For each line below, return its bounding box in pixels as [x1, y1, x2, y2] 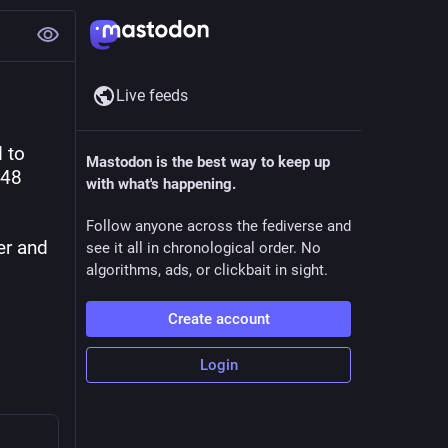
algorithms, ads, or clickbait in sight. [86, 261, 328, 279]
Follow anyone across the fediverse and [86, 217, 351, 235]
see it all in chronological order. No [86, 239, 321, 257]
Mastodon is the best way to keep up [86, 153, 330, 171]
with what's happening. [86, 175, 236, 193]
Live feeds [116, 86, 188, 105]
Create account [167, 310, 270, 328]
